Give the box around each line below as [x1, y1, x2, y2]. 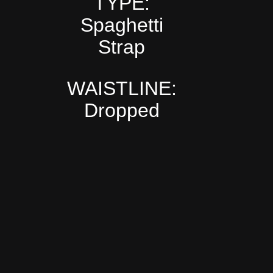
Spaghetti [80, 13, 163, 36]
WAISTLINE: [66, 77, 177, 99]
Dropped [83, 99, 160, 121]
